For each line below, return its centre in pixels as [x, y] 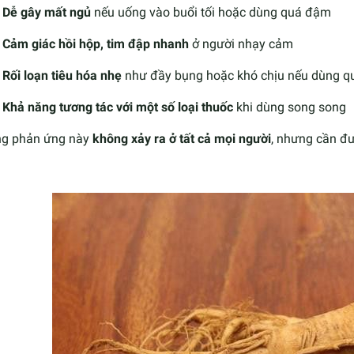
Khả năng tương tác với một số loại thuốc [118, 107]
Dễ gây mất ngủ [47, 12]
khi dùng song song [290, 107]
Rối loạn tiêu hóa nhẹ [62, 75]
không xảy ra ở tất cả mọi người [182, 138]
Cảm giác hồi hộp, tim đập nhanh [96, 43]
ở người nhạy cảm [241, 43]
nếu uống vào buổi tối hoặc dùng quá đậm [211, 12]
